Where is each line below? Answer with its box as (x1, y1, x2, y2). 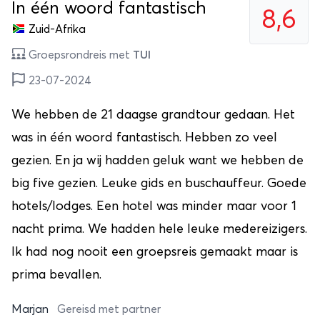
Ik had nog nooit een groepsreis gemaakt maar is (11, 245, 298, 259)
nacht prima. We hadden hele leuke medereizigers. (11, 222, 307, 236)
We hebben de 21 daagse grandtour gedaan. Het (11, 108, 295, 121)
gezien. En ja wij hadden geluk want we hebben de (11, 154, 304, 167)
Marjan (11, 303, 49, 315)
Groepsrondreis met (29, 49, 130, 61)
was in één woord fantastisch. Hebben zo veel (11, 131, 277, 144)
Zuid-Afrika (29, 23, 86, 35)
